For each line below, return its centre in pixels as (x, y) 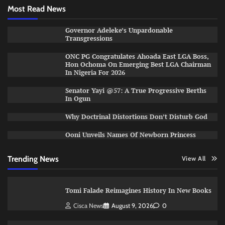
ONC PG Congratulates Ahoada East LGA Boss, (137, 56)
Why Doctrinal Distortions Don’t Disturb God (136, 117)
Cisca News (88, 205)
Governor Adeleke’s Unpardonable (119, 30)
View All (194, 158)
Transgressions (90, 38)
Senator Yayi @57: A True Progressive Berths (136, 90)
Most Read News (37, 8)
